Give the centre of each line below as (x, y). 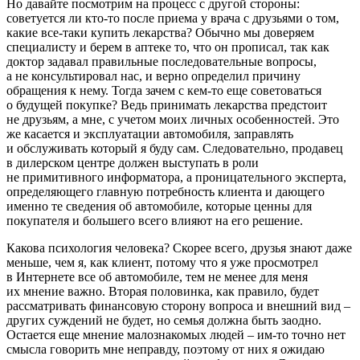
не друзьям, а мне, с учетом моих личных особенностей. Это (173, 120)
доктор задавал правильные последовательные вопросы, (162, 62)
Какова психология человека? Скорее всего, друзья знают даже (179, 248)
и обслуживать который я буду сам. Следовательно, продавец (175, 149)
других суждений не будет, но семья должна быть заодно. (164, 321)
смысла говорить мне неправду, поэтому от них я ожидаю (166, 350)
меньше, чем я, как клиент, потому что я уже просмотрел (162, 263)
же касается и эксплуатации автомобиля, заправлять (150, 134)
